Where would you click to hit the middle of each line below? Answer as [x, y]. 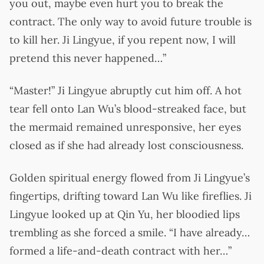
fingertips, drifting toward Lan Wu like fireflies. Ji [131, 196]
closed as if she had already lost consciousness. [126, 145]
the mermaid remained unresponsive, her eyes [125, 127]
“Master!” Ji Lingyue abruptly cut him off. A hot [126, 90]
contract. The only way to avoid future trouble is [131, 21]
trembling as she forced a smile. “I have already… [130, 232]
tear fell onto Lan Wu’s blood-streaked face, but [128, 108]
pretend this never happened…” [88, 58]
